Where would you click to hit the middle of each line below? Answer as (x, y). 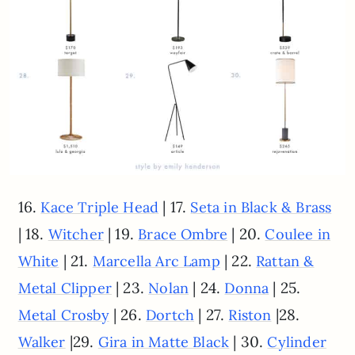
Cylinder (297, 342)
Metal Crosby (63, 315)
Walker (42, 342)
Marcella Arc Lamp (156, 261)
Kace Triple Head (100, 207)
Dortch (170, 315)
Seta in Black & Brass (261, 207)
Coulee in (298, 234)
